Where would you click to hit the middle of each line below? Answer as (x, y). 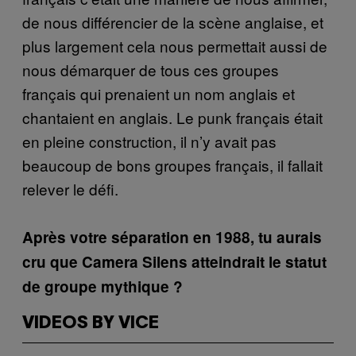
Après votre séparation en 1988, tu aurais (172, 237)
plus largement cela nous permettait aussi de (175, 45)
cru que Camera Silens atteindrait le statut (174, 261)
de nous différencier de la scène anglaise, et (173, 21)
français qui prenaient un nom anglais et (159, 93)
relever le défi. (70, 188)
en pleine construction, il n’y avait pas (149, 141)
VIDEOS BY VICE (91, 323)
